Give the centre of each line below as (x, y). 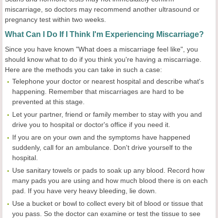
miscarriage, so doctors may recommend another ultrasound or (102, 9)
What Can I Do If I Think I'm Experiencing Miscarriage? (104, 34)
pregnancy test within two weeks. (55, 19)
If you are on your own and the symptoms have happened (101, 137)
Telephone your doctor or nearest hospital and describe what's (108, 81)
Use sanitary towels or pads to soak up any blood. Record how (108, 170)
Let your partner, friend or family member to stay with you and (107, 114)
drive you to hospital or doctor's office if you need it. (91, 125)
